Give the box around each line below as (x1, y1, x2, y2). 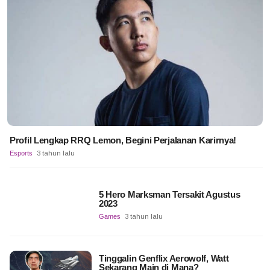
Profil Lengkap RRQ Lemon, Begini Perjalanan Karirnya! (10, 134, 237, 145)
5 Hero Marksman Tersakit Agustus (98, 189, 240, 199)
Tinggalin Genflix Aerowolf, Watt (98, 253, 229, 263)
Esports (10, 149, 33, 157)
